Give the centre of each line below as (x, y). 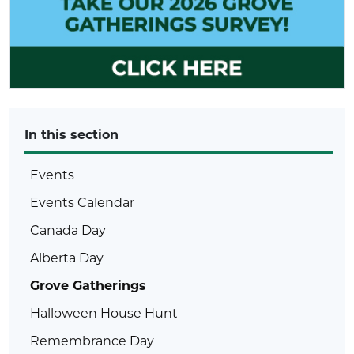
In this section (72, 134)
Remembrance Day (92, 340)
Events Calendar (82, 201)
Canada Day (68, 229)
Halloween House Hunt (104, 312)
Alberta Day (67, 257)
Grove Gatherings (88, 284)
